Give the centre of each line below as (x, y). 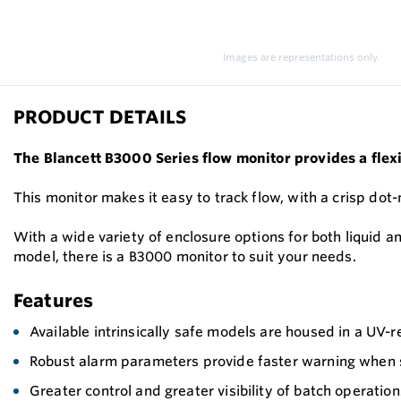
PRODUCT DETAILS (100, 117)
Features (54, 300)
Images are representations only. (301, 57)
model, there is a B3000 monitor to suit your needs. (185, 256)
